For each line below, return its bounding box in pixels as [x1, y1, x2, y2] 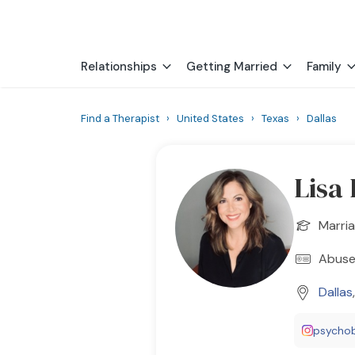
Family [307, 59, 342, 74]
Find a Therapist [81, 112, 159, 125]
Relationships [81, 59, 157, 74]
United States [177, 112, 244, 125]
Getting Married [186, 59, 277, 74]
